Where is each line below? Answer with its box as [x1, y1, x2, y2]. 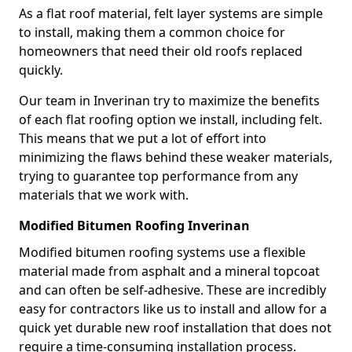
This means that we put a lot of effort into [19, 130, 266, 147]
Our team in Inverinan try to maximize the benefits [19, 92, 320, 109]
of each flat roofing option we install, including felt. [19, 111, 322, 128]
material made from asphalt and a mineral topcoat [19, 262, 320, 280]
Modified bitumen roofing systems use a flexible [19, 244, 306, 261]
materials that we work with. [19, 186, 189, 203]
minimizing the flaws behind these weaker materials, [19, 148, 332, 166]
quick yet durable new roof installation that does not [19, 319, 332, 336]
